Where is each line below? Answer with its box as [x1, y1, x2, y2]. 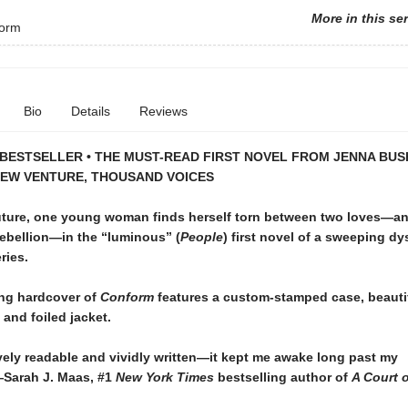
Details [70, 104, 110, 118]
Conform [99, 290, 158, 304]
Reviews [138, 104, 188, 118]
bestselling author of [213, 370, 352, 384]
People [179, 229, 223, 244]
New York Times [115, 370, 214, 384]
